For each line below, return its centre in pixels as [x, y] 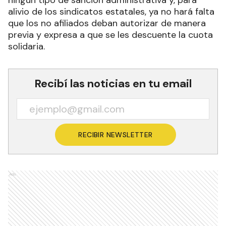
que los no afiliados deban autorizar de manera [107, 23]
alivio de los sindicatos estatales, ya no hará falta [111, 12]
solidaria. [26, 47]
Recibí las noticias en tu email [113, 84]
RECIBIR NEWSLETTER [116, 135]
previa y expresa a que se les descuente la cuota [110, 35]
